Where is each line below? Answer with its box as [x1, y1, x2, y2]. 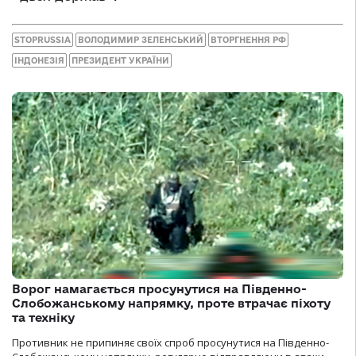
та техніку [12, 310, 75, 324]
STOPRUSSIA [14, 35, 71, 45]
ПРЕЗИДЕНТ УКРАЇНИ [72, 56, 169, 66]
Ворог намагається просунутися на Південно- [12, 281, 307, 296]
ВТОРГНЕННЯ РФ [211, 35, 286, 45]
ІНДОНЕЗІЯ [14, 56, 64, 66]
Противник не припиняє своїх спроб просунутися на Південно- [12, 335, 329, 350]
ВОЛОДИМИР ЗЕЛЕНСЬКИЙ [78, 35, 203, 45]
